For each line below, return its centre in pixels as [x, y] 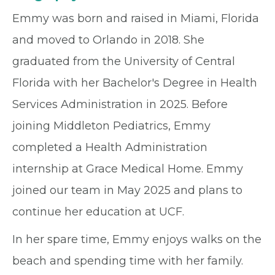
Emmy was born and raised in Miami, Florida [136, 19]
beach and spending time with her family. [128, 261]
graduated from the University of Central [124, 62]
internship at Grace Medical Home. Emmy [128, 169]
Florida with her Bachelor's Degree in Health [135, 83]
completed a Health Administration [110, 148]
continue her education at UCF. [98, 212]
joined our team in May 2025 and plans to [127, 191]
